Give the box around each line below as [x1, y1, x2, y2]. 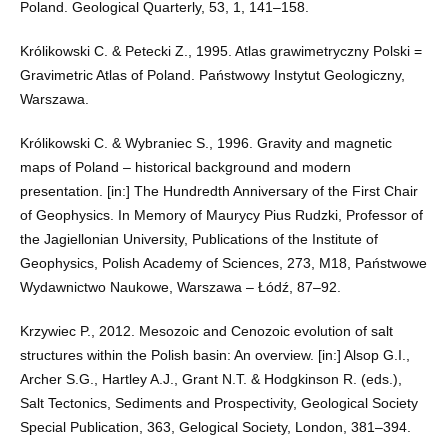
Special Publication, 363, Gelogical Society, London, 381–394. [19, 419, 411, 436]
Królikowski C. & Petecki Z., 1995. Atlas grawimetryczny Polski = [19, 43, 422, 60]
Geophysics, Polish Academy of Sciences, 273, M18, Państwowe [19, 255, 427, 272]
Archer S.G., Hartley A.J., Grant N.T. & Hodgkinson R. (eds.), [19, 371, 402, 388]
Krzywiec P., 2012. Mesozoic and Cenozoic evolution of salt [19, 323, 393, 340]
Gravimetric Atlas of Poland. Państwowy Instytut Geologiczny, [19, 67, 405, 84]
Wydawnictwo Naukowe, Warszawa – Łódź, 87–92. [19, 279, 341, 296]
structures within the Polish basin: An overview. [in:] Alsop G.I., [19, 347, 410, 364]
